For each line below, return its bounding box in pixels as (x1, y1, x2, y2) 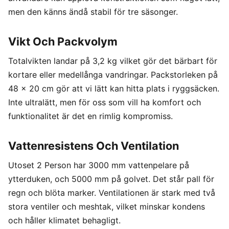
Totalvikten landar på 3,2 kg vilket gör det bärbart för (8, 56, 217, 66)
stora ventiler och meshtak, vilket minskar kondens (8, 201, 205, 212)
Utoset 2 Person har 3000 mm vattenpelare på (8, 160, 189, 171)
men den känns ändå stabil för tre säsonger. (8, 7, 178, 17)
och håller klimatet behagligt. (8, 215, 121, 226)
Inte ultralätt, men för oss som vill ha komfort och (8, 97, 201, 108)
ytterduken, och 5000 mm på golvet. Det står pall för (8, 174, 214, 185)
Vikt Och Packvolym (8, 35, 118, 49)
